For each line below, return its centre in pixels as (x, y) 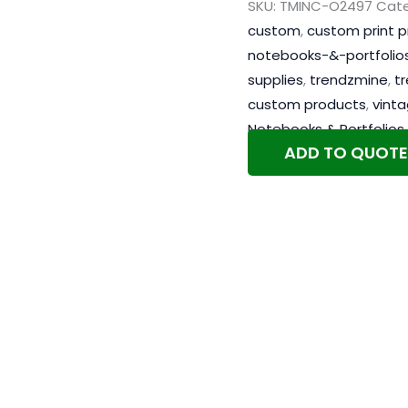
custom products (307, 105)
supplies (275, 80)
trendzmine (349, 80)
